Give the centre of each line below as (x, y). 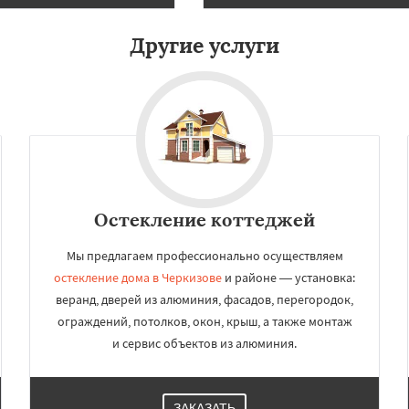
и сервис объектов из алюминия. (204, 343)
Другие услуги (204, 45)
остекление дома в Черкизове (138, 278)
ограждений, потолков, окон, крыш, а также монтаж (204, 321)
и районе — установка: (288, 278)
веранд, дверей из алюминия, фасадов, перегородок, (204, 299)
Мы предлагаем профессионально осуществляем (204, 256)
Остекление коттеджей (204, 220)
